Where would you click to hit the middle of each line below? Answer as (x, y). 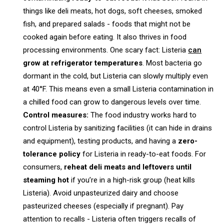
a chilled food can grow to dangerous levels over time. (112, 102)
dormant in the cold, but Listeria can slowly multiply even (116, 76)
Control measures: (56, 115)
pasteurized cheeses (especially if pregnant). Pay (103, 206)
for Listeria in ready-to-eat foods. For (143, 154)
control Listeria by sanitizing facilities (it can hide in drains (118, 128)
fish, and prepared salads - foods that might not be (107, 24)
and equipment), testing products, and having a (101, 141)
